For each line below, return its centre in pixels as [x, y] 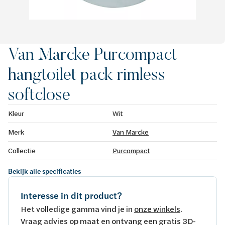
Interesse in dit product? [71, 195]
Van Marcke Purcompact [92, 53]
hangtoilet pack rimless [87, 74]
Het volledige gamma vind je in [77, 208]
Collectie [22, 150]
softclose [39, 94]
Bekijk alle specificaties [44, 171]
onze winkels [157, 208]
